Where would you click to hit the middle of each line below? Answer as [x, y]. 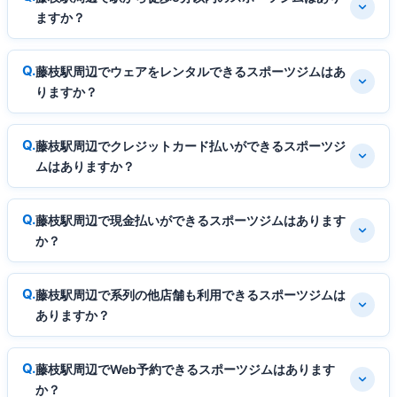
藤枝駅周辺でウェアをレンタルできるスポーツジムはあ [191, 71]
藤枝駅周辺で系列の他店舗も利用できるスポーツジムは [191, 294]
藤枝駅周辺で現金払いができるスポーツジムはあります [191, 220]
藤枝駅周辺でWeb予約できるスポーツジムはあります [185, 369]
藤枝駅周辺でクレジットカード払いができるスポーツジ [191, 145]
